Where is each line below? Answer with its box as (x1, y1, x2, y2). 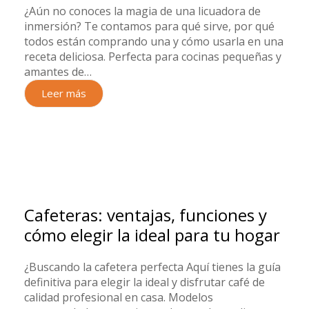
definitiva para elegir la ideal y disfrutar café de (24, 275, 265, 290)
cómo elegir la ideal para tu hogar (24, 223, 280, 246)
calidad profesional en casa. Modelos (24, 290, 213, 305)
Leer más (41, 86, 86, 100)
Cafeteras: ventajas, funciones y (24, 203, 267, 226)
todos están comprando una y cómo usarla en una (24, 34, 283, 49)
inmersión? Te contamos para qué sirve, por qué (24, 19, 275, 34)
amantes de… (24, 64, 92, 79)
